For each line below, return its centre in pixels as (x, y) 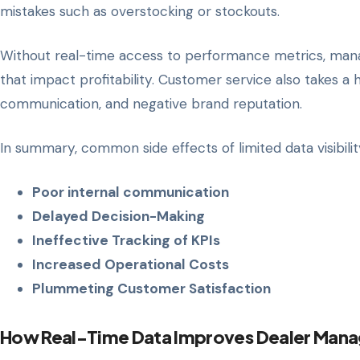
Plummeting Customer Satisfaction (151, 289)
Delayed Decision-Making (119, 217)
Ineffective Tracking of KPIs (126, 241)
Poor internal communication (131, 192)
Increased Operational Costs (131, 265)
